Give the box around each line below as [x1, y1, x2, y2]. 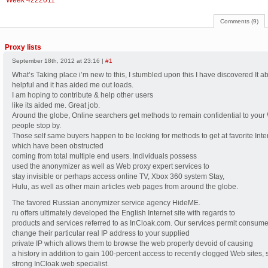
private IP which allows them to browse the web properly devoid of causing [12, 239, 253, 248]
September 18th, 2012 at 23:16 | [12, 57, 105, 64]
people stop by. [12, 121, 61, 130]
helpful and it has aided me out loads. [12, 81, 133, 89]
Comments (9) [220, 18, 258, 25]
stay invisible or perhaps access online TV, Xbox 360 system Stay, [12, 172, 224, 181]
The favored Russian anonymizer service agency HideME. [12, 199, 200, 207]
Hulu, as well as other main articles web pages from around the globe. [12, 182, 238, 191]
